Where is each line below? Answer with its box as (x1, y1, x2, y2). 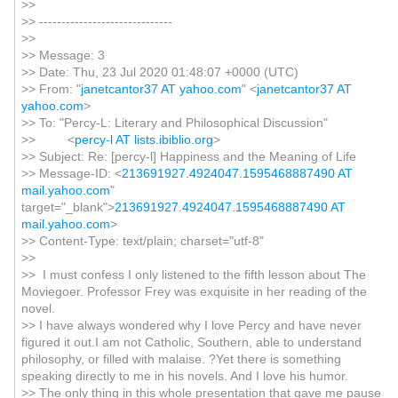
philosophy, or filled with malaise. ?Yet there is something (20, 352, 341, 366)
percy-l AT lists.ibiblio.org (74, 132, 213, 147)
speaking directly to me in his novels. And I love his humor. (20, 369, 348, 383)
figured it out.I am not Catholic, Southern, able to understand (20, 335, 362, 349)
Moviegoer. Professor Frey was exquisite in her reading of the (20, 284, 367, 298)
